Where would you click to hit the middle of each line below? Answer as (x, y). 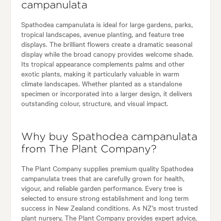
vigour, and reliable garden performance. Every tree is (102, 188)
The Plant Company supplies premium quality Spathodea (107, 168)
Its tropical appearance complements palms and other (103, 64)
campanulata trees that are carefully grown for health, (103, 178)
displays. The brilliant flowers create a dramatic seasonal (107, 44)
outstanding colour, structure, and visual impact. (94, 103)
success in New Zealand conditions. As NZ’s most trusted (109, 208)
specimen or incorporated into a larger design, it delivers (107, 93)
